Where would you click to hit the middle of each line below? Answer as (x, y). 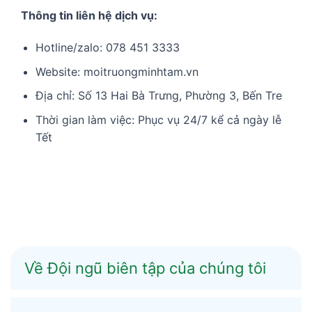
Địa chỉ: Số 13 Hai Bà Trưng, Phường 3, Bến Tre (158, 96)
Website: (59, 71)
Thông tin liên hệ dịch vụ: (89, 16)
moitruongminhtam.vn (141, 71)
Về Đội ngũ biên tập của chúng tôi (145, 268)
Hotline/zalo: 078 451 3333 (107, 48)
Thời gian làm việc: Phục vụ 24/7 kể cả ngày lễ (158, 120)
